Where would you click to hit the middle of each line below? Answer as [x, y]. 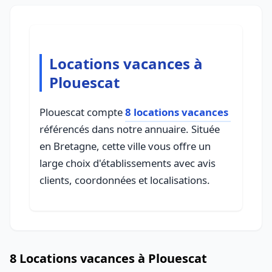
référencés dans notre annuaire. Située [130, 129]
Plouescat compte [82, 112]
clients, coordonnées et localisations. [125, 180]
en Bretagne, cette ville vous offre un [125, 146]
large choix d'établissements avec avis [127, 163]
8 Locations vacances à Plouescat [108, 258]
